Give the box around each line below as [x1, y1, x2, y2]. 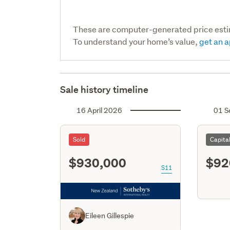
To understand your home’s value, [73, 35, 200, 47]
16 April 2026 [76, 105, 123, 115]
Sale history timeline [60, 83, 149, 95]
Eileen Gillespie [85, 210, 135, 220]
